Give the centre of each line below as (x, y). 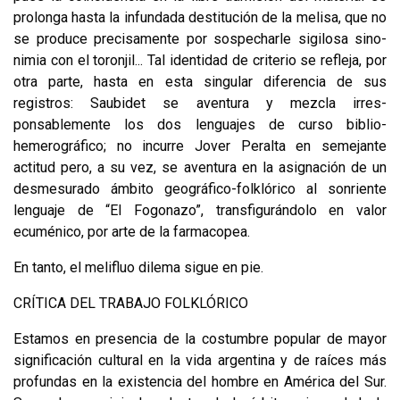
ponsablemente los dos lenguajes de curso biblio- (200, 124)
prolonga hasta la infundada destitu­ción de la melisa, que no (200, 17)
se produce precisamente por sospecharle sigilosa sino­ (200, 38)
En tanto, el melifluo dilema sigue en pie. (138, 267)
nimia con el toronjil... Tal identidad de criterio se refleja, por (200, 60)
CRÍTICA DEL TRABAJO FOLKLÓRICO (131, 303)
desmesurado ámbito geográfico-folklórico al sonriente (200, 188)
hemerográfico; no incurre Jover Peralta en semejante (200, 146)
